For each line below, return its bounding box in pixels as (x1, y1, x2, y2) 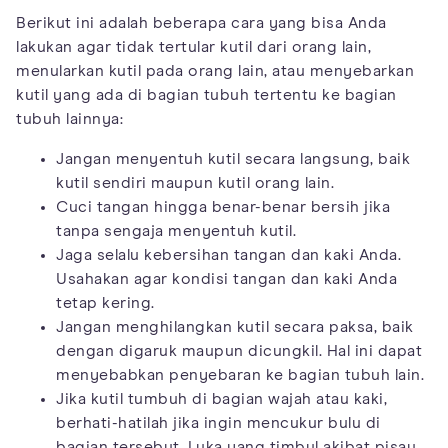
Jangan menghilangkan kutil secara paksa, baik (56, 318, 414, 335)
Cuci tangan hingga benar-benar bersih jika (56, 198, 390, 215)
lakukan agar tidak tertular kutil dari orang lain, (16, 38, 371, 55)
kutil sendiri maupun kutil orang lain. (56, 174, 334, 191)
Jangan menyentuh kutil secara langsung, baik (56, 150, 410, 167)
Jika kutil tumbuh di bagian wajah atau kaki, (56, 390, 387, 407)
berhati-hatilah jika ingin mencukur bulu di (56, 414, 381, 431)
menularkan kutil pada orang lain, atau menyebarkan (16, 62, 414, 79)
